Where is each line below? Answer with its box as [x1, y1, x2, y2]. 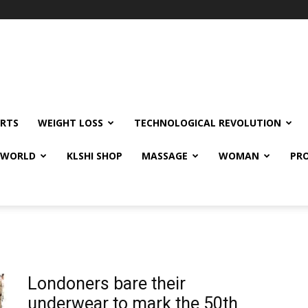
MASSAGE [142, 149, 188, 162]
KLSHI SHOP [67, 149, 122, 162]
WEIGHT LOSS [38, 116, 103, 129]
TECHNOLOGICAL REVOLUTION [134, 116, 281, 129]
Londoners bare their [27, 274, 186, 294]
